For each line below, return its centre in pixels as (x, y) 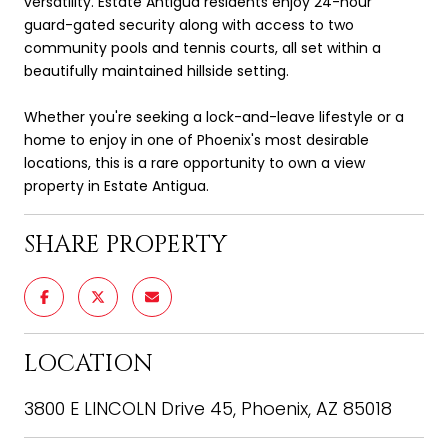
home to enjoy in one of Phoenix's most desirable (196, 139)
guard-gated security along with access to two (189, 24)
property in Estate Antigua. (116, 185)
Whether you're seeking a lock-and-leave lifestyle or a (214, 116)
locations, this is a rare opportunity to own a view (194, 162)
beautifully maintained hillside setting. (156, 70)
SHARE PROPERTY (125, 244)
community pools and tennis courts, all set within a (202, 47)
